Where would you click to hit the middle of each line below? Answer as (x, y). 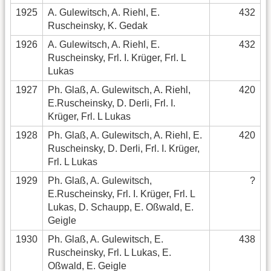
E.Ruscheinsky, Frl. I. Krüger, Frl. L (122, 194)
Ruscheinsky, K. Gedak (98, 26)
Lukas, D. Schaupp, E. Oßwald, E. (121, 207)
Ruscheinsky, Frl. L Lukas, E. (109, 253)
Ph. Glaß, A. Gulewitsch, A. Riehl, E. (125, 135)
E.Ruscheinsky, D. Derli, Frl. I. (112, 103)
